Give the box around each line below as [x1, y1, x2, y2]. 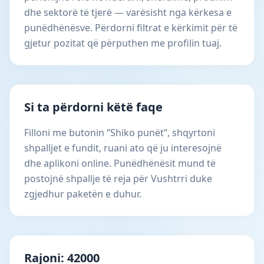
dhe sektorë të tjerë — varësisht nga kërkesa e [24, 6, 232, 19]
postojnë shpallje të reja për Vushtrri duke [24, 172, 212, 185]
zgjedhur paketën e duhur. [24, 187, 141, 200]
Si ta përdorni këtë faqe [24, 99, 163, 115]
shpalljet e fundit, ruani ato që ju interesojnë [24, 141, 222, 154]
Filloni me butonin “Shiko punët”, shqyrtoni [24, 126, 215, 139]
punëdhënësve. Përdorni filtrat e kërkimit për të [24, 21, 237, 34]
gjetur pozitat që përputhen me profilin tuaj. [24, 37, 222, 49]
